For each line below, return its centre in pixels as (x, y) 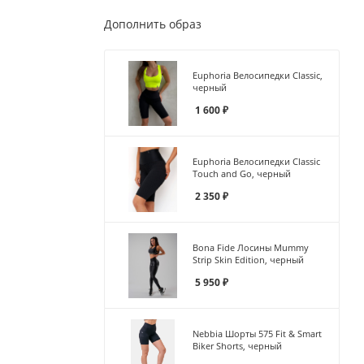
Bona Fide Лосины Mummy (251, 247)
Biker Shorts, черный (237, 345)
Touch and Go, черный (242, 173)
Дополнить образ (153, 24)
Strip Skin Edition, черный (248, 259)
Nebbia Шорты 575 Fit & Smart (257, 333)
